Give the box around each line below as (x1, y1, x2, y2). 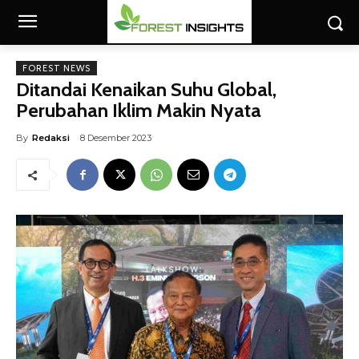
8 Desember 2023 (80, 132, 151, 144)
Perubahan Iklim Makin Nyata (16, 99, 261, 122)
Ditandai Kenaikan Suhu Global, (16, 78, 276, 101)
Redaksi (32, 132, 70, 144)
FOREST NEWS (22, 63, 91, 74)
